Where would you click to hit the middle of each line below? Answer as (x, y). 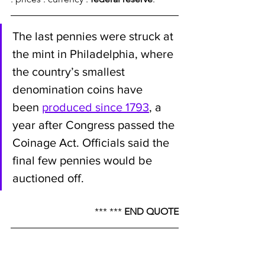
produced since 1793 (96, 107)
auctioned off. (48, 178)
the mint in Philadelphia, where (94, 54)
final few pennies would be (84, 161)
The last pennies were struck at (94, 36)
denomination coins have (79, 90)
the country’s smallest (70, 72)
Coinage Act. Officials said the (92, 143)
